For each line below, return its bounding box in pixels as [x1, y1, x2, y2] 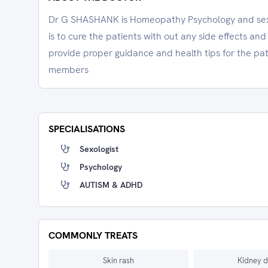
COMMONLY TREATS [48, 229, 138, 242]
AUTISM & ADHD [80, 179, 142, 190]
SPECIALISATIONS [48, 123, 125, 135]
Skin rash [103, 255, 134, 266]
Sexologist [80, 144, 118, 154]
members [48, 63, 89, 76]
